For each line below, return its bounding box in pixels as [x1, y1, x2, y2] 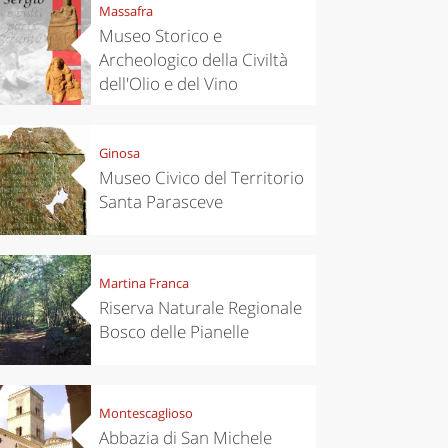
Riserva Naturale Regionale [98, 296, 302, 320]
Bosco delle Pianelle [98, 320, 249, 344]
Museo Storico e [98, 24, 222, 48]
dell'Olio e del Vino [98, 72, 238, 96]
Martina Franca [98, 274, 189, 293]
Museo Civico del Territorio [98, 166, 304, 190]
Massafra [98, 2, 153, 21]
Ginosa [98, 144, 140, 163]
